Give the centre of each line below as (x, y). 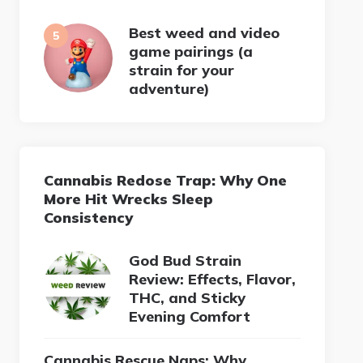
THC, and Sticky (188, 297)
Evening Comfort (190, 316)
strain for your (182, 70)
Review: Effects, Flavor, (213, 279)
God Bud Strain (186, 260)
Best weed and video (205, 32)
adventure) (170, 88)
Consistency (89, 217)
